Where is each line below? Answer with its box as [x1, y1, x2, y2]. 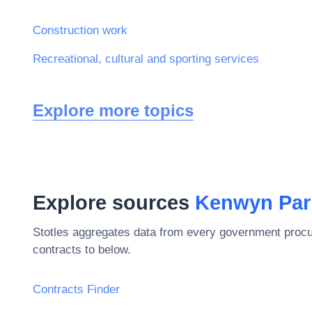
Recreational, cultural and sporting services [33, 52, 259, 65]
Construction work [33, 23, 127, 37]
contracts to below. [33, 242, 131, 256]
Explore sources [33, 191, 195, 214]
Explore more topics [33, 100, 194, 120]
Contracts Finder [33, 282, 120, 296]
